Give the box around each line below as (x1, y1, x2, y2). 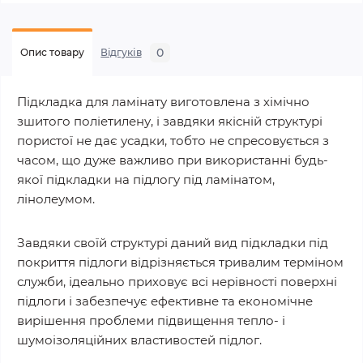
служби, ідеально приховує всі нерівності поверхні (17, 274, 337, 289)
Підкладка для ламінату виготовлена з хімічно (17, 94, 310, 109)
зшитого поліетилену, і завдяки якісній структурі (17, 113, 322, 129)
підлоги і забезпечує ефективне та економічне (17, 293, 313, 309)
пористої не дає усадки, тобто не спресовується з (17, 133, 329, 148)
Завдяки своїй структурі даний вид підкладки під (17, 235, 328, 250)
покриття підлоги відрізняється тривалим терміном (17, 254, 344, 270)
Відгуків (100, 46, 142, 58)
